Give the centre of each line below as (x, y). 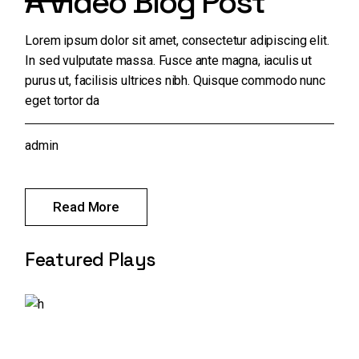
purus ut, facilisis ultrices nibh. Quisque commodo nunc (175, 81)
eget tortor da (63, 101)
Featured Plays (90, 259)
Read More (86, 206)
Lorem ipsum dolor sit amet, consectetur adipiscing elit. (177, 41)
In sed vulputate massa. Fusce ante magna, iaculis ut (169, 61)
